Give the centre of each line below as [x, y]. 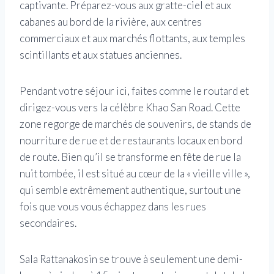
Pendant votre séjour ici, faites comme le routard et [134, 91]
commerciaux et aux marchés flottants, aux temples [132, 39]
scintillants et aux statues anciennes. [101, 55]
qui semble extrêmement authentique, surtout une [130, 190]
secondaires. [48, 223]
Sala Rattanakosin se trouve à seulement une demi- [131, 259]
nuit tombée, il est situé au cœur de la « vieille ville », [135, 174]
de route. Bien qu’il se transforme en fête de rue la [130, 157]
